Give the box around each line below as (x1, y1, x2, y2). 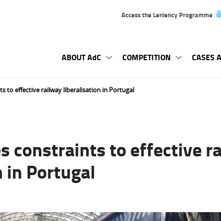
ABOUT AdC (62, 51, 101, 63)
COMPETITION (122, 51, 171, 63)
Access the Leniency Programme (121, 10, 213, 19)
